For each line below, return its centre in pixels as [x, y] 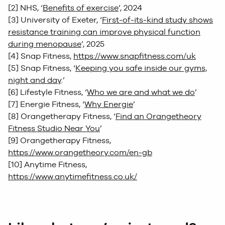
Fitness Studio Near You [54, 129]
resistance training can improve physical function [104, 32]
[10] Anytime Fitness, [47, 165]
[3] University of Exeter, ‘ [55, 20]
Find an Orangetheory [158, 117]
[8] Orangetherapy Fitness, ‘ [62, 117]
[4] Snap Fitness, [41, 56]
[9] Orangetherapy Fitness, [60, 141]
